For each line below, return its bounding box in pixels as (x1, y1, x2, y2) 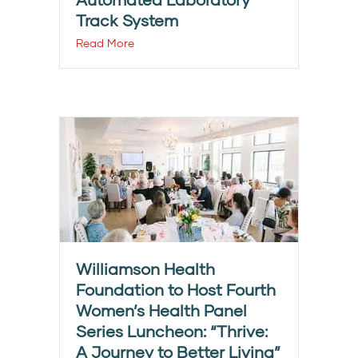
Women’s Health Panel (76, 300, 247, 320)
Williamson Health (76, 259, 215, 279)
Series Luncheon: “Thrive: (76, 321, 268, 341)
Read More (76, 36, 134, 50)
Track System (76, 10, 178, 30)
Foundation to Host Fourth (76, 280, 276, 300)
